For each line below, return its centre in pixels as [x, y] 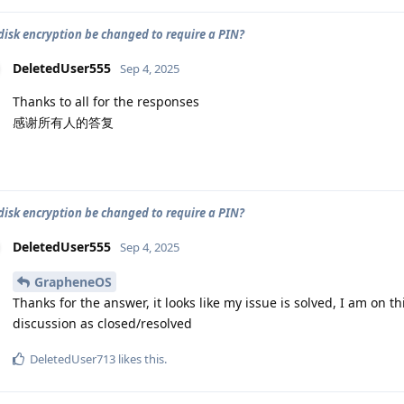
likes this [140, 358]
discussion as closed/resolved [102, 323]
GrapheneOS [73, 281]
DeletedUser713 [73, 358]
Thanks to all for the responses [106, 101]
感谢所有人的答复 [63, 122]
